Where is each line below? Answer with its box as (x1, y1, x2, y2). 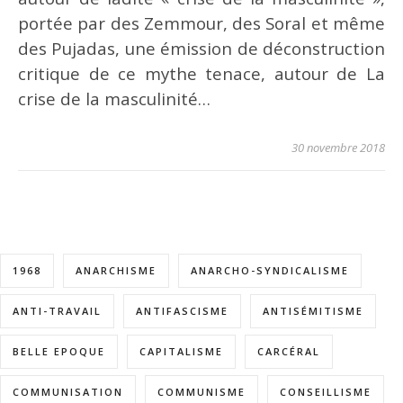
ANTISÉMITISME (263, 303, 363, 318)
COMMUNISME (157, 384, 246, 399)
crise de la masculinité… (18, 86, 210, 110)
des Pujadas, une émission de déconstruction (18, 36, 385, 59)
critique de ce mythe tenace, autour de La (18, 61, 385, 85)
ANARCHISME (76, 263, 157, 277)
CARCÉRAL (257, 344, 320, 358)
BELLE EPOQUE (13, 344, 105, 358)
